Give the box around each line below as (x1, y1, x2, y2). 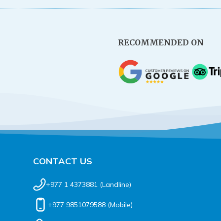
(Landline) (98, 180, 131, 189)
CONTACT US (33, 155, 92, 167)
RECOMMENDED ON (118, 37, 204, 47)
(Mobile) (106, 200, 133, 209)
